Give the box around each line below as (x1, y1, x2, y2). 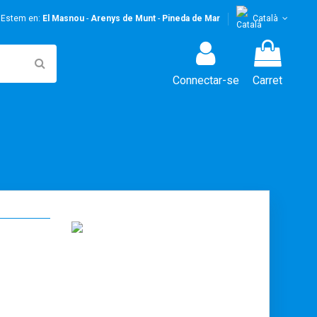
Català (250, 13, 280, 24)
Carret (253, 73, 283, 87)
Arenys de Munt (90, 13, 156, 24)
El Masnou (42, 13, 84, 24)
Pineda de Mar (161, 13, 220, 24)
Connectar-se (172, 73, 239, 87)
